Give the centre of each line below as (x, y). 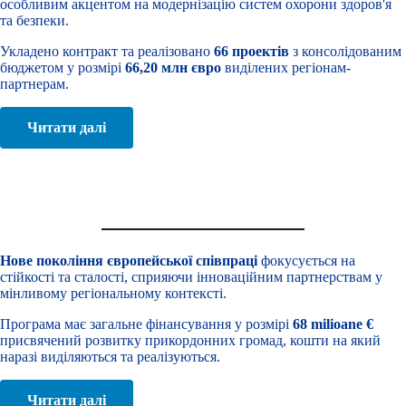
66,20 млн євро (173, 68)
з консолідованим (345, 51)
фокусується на (306, 261)
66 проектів (251, 51)
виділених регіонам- (286, 68)
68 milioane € (333, 324)
